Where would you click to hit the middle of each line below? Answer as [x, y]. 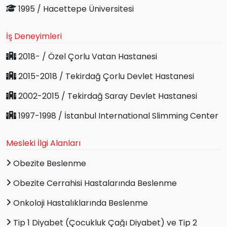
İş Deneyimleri [34, 36]
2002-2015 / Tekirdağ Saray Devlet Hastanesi [107, 96]
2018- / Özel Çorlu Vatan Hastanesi [87, 56]
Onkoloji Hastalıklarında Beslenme [80, 203]
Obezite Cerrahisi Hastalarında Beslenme [94, 183]
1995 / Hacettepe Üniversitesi [75, 9]
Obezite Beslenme [49, 163]
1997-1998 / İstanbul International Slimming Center [117, 116]
